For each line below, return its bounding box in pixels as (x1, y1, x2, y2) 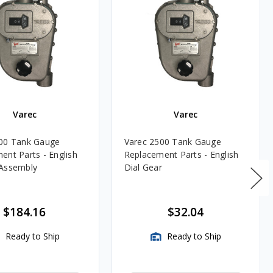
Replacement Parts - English (124, 149, 239, 161)
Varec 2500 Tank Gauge (124, 136, 221, 148)
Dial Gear (124, 161, 162, 174)
